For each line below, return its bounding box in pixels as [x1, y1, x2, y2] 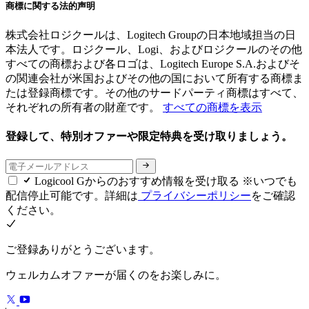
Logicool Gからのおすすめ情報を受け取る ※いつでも [34, 175, 297, 188]
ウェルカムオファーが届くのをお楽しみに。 [6, 269, 226, 281]
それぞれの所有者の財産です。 [6, 101, 163, 113]
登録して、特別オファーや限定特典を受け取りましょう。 [6, 130, 295, 142]
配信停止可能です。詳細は [6, 190, 138, 202]
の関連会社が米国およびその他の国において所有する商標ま [6, 72, 303, 84]
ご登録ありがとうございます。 [6, 243, 160, 256]
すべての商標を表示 [163, 101, 262, 113]
